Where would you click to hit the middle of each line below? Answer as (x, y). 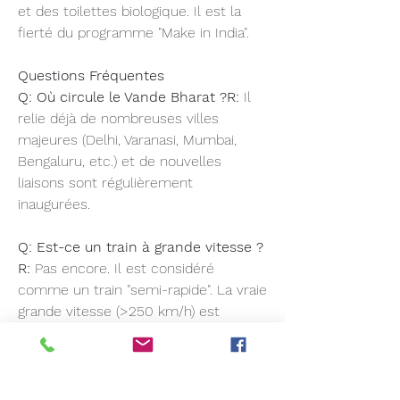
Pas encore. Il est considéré (122, 268)
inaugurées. (54, 204)
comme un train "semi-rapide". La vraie (142, 290)
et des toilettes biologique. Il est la (129, 11)
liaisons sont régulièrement (105, 183)
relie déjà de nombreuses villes (118, 118)
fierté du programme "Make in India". (133, 33)
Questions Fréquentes (91, 75)
